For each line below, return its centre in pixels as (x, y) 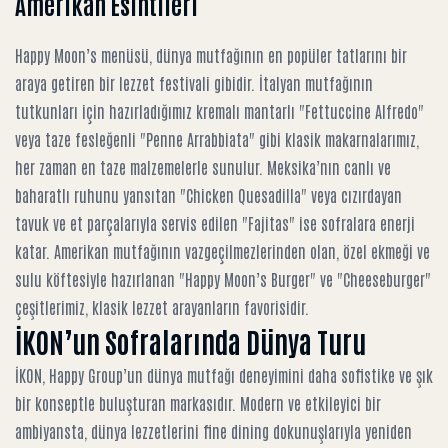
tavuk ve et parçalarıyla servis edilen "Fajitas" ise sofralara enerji (215, 223)
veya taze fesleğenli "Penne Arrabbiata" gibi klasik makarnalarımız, (217, 139)
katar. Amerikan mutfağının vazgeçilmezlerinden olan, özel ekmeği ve (222, 251)
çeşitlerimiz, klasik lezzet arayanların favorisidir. (162, 307)
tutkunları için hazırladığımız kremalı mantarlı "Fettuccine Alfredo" (219, 111)
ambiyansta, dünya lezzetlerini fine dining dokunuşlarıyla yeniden (213, 431)
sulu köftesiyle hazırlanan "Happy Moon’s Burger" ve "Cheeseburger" (223, 279)
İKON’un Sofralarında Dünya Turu (190, 341)
